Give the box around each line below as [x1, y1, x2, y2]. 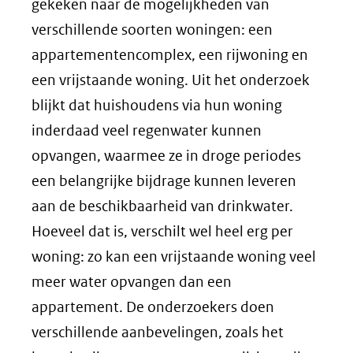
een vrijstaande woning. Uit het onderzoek [32, 71, 310, 89]
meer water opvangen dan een [32, 273, 232, 291]
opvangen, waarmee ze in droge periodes [32, 147, 301, 165]
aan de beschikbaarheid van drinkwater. [32, 197, 293, 215]
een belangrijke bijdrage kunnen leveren [32, 172, 296, 190]
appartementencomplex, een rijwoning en [32, 46, 308, 64]
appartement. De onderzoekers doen [32, 298, 274, 316]
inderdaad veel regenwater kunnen [32, 121, 262, 139]
